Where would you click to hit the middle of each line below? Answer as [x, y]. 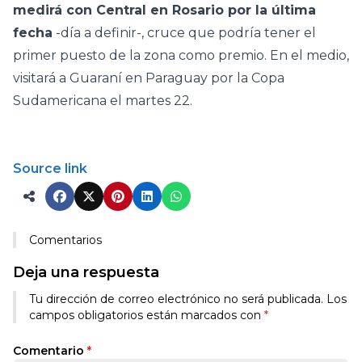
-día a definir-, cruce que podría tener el [184, 33]
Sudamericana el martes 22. [103, 101]
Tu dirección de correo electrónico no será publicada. [176, 299]
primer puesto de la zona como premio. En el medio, [181, 56]
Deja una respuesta [86, 273]
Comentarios [65, 240]
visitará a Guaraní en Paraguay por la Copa [149, 78]
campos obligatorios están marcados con [147, 316]
